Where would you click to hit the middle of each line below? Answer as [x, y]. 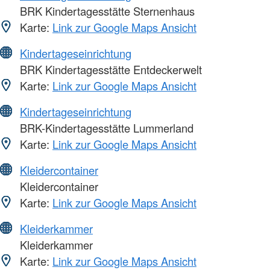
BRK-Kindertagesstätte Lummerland [105, 128]
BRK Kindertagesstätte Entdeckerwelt [109, 70]
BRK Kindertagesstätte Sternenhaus [106, 11]
